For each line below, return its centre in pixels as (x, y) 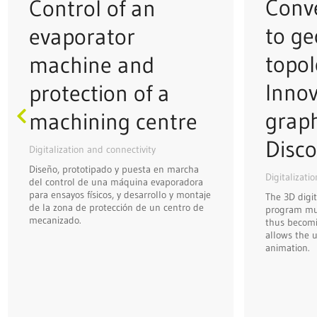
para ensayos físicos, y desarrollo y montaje (120, 194)
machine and (91, 64)
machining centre (113, 121)
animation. (288, 247)
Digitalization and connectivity (92, 149)
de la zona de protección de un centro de (116, 207)
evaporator (82, 36)
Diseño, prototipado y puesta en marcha (114, 169)
